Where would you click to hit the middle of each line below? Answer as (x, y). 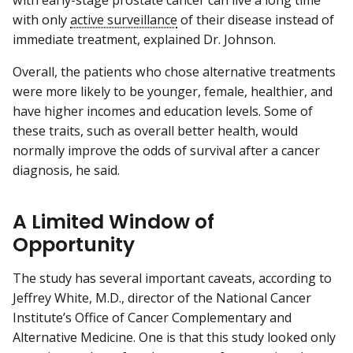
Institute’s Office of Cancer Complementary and (152, 318)
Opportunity (74, 244)
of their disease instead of (256, 20)
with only (41, 20)
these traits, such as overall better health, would (155, 131)
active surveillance (124, 20)
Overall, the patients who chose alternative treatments (174, 72)
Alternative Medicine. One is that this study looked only (174, 338)
